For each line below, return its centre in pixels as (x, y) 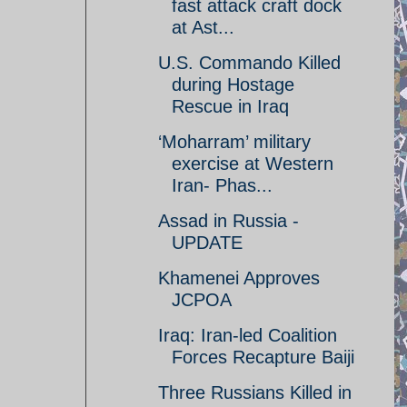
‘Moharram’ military (234, 142)
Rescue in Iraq (230, 106)
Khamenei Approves (239, 278)
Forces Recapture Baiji (263, 357)
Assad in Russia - (228, 221)
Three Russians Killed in (255, 392)
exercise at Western (253, 164)
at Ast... (203, 27)
